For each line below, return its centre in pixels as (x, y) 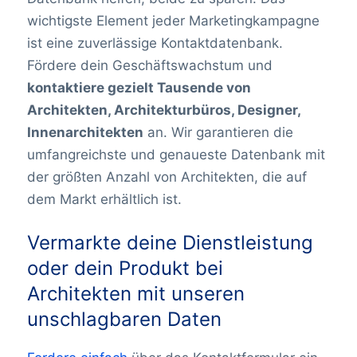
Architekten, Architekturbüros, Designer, (163, 110)
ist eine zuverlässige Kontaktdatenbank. (155, 43)
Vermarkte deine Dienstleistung (170, 243)
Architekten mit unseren (135, 294)
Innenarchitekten (85, 132)
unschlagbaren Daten (124, 320)
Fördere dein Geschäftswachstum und (149, 65)
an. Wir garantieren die (218, 132)
